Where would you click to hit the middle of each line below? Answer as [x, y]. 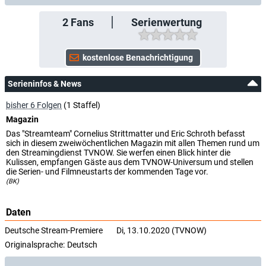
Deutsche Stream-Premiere [54, 230]
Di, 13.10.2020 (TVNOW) [161, 230]
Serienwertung [166, 22]
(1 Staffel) [81, 105]
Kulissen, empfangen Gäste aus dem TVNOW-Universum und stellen [130, 162]
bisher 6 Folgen [34, 105]
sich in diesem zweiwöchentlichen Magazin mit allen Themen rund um [133, 143]
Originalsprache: [35, 245]
